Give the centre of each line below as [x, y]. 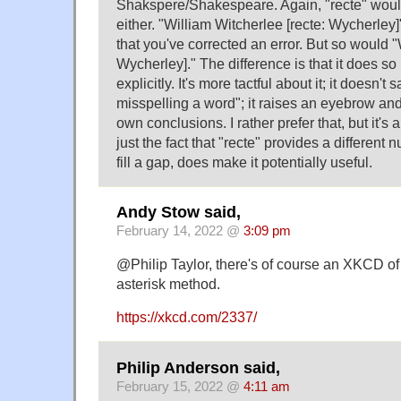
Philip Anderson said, [198, 367]
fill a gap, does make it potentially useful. [244, 162]
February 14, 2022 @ [180, 231]
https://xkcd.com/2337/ [187, 317]
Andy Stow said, [179, 213]
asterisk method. [168, 284]
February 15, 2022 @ [180, 386]
